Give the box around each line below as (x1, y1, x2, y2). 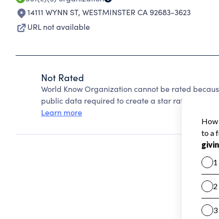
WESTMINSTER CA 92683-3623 (82, 7, 191, 17)
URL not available (27, 22, 90, 32)
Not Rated (41, 71, 84, 84)
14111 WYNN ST (27, 7, 78, 17)
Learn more (41, 107, 82, 117)
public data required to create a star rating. (41, 95, 197, 106)
